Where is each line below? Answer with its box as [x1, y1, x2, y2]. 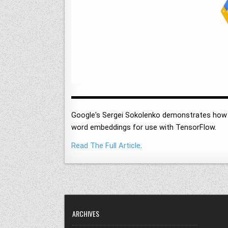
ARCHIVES [72, 208, 99, 219]
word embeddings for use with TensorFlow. [71, 123, 216, 132]
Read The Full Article [71, 141, 140, 151]
